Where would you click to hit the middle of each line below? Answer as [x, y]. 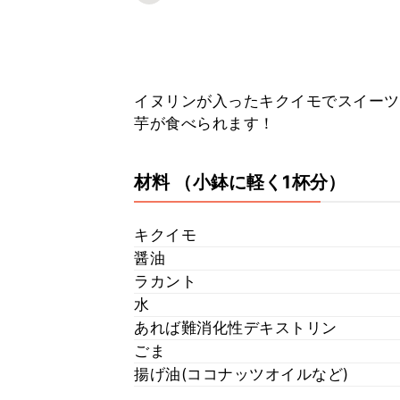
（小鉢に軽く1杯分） [260, 182]
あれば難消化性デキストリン [236, 328]
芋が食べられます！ [204, 123]
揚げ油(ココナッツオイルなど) [242, 374]
